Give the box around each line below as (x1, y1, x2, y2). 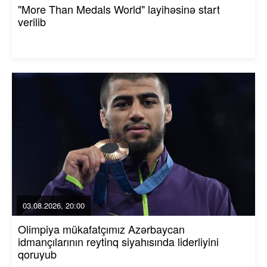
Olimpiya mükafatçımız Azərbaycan (18, 221, 185, 237)
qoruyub (18, 246, 57, 262)
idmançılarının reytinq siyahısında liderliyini (18, 233, 219, 249)
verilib (18, 13, 46, 29)
